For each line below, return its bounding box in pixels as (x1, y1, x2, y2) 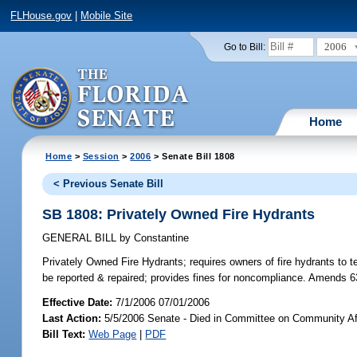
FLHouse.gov (10, 10, 73, 22)
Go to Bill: (223, 41, 265, 52)
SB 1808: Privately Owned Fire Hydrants (42, 206, 316, 222)
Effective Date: (42, 296, 116, 308)
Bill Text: (42, 328, 86, 340)
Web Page (88, 328, 137, 340)
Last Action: (42, 312, 102, 324)
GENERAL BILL (42, 232, 120, 245)
